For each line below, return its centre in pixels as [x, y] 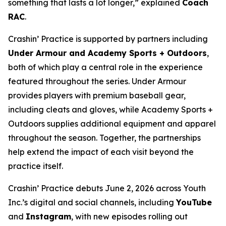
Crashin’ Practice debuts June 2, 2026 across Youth [107, 188]
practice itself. [36, 166]
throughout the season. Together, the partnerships [104, 138]
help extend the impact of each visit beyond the [101, 152]
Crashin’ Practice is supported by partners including [108, 39]
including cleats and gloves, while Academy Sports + [110, 109]
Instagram [48, 216]
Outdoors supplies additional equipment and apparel [112, 124]
